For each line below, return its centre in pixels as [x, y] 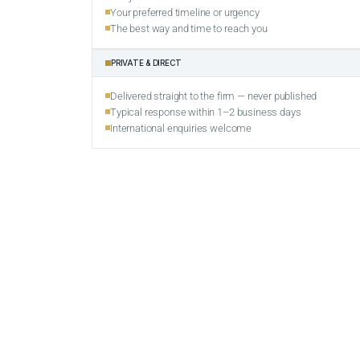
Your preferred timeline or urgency [185, 12]
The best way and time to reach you [189, 28]
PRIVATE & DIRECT [147, 62]
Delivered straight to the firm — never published [214, 96]
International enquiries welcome [181, 128]
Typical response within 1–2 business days [206, 112]
